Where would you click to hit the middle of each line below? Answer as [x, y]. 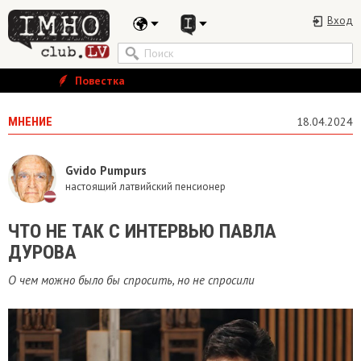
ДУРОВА [42, 252]
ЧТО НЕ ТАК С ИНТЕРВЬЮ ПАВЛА [142, 231]
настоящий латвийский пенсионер [145, 186]
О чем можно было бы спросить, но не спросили [131, 280]
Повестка [98, 81]
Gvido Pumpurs [106, 170]
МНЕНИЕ [30, 122]
